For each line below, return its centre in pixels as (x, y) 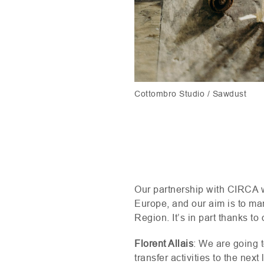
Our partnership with (181, 189)
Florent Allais (164, 243)
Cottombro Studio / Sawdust (190, 93)
